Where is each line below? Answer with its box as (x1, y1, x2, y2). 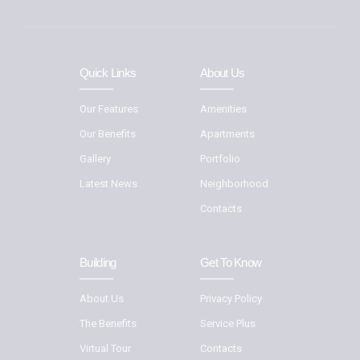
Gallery (80, 152, 111, 165)
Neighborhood (200, 177, 268, 190)
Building (80, 256, 117, 269)
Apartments (200, 127, 255, 140)
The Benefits (80, 317, 137, 330)
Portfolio (200, 152, 240, 165)
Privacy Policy (200, 292, 262, 305)
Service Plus (200, 317, 256, 330)
